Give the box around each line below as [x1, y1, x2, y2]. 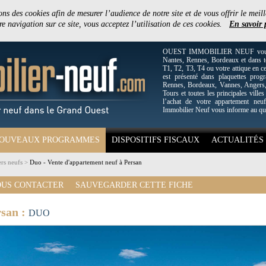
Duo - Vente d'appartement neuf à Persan [30, 159, 142, 166]
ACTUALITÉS [211, 135, 264, 144]
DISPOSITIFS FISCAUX [112, 135, 199, 144]
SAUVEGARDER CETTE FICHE [75, 180, 193, 189]
